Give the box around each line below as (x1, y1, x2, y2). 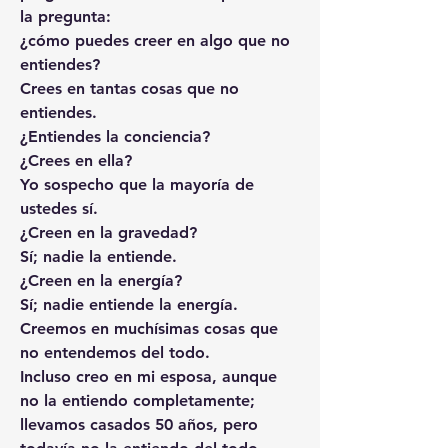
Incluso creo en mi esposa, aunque (20, 366, 277, 386)
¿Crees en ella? (20, 150, 132, 170)
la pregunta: (20, 6, 111, 26)
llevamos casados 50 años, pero (20, 414, 258, 434)
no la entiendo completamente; (20, 390, 255, 410)
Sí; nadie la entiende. (20, 246, 177, 266)
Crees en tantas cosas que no (20, 78, 239, 98)
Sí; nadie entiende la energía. (20, 294, 238, 314)
